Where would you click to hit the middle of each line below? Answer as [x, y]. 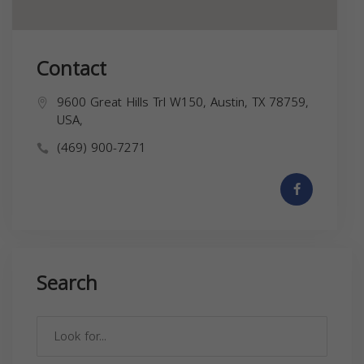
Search [67, 283]
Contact [71, 69]
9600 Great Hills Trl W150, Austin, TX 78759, [183, 102]
